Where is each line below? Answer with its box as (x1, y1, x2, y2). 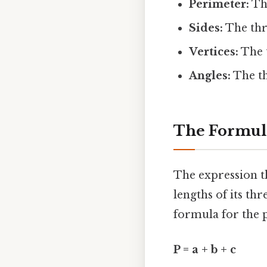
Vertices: (189, 45, 239, 58)
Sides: (189, 21, 223, 35)
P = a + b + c (173, 243, 236, 257)
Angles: (189, 69, 231, 82)
